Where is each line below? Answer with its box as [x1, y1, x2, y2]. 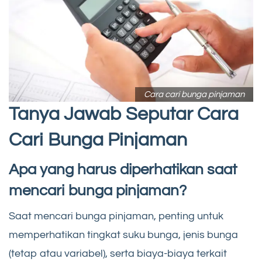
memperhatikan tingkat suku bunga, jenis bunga [9, 229, 238, 240]
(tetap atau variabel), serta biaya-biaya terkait [9, 247, 227, 259]
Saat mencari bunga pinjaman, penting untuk [9, 210, 223, 222]
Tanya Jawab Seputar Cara [9, 104, 239, 124]
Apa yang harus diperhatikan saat [9, 161, 237, 177]
